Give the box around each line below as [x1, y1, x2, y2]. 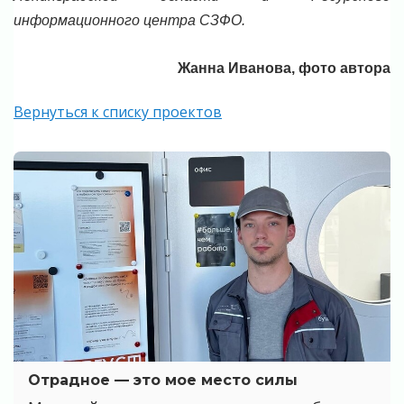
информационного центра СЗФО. [14, 12, 245, 28]
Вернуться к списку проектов [14, 102, 222, 123]
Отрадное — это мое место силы [28, 371, 298, 389]
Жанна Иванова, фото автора [178, 60, 390, 77]
